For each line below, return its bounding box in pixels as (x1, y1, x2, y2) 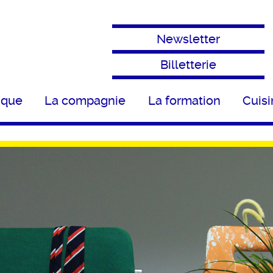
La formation (147, 93, 221, 108)
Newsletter (157, 32, 220, 46)
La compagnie (44, 93, 126, 108)
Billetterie (160, 57, 216, 72)
